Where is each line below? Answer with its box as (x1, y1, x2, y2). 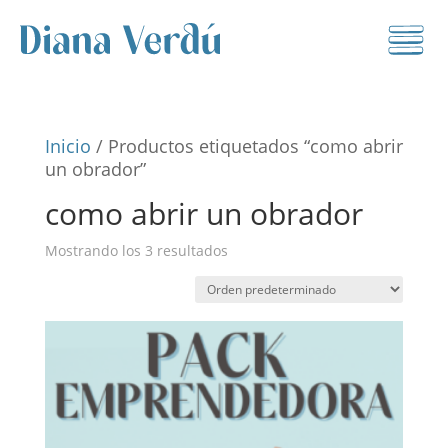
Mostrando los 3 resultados (44, 241, 228, 260)
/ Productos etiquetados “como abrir (90, 134, 403, 158)
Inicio (44, 134, 91, 158)
